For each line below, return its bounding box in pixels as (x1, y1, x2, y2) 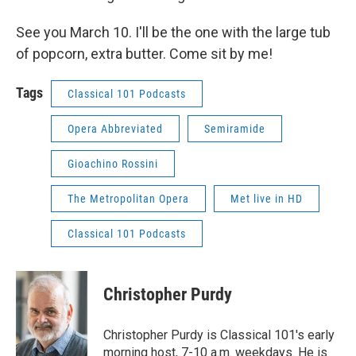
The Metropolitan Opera (68, 192, 189, 206)
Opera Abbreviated (68, 122, 163, 136)
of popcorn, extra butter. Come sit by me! (16, 45, 273, 63)
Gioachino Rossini (68, 157, 158, 171)
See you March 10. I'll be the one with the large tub (16, 24, 331, 41)
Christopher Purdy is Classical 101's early (103, 327, 335, 343)
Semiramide (204, 122, 265, 136)
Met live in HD (230, 192, 303, 206)
